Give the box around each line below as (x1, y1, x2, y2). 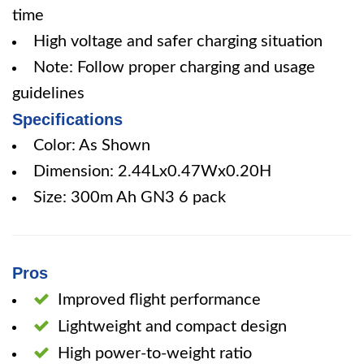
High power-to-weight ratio (58, 345, 252, 362)
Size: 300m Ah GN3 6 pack (33, 189, 226, 206)
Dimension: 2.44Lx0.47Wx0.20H (33, 163, 271, 180)
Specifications (12, 110, 123, 128)
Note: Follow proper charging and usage (33, 59, 315, 76)
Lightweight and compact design (58, 318, 287, 335)
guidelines (12, 85, 84, 102)
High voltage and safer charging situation (33, 33, 323, 50)
